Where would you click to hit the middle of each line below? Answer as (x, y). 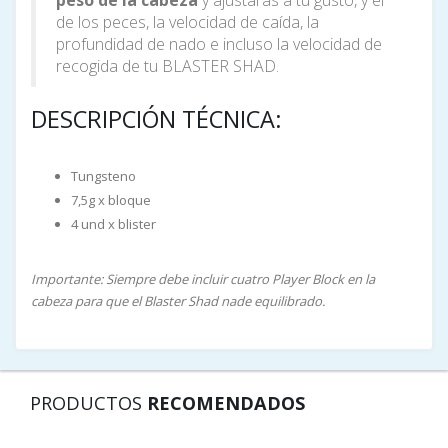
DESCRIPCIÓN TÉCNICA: (156, 118)
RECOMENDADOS (226, 402)
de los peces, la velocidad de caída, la (187, 21)
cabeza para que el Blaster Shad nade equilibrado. (178, 300)
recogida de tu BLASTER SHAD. (167, 65)
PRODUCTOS (88, 402)
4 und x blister (113, 223)
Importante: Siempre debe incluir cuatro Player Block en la (203, 278)
